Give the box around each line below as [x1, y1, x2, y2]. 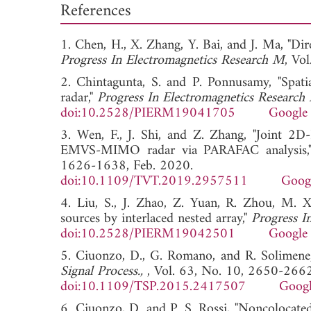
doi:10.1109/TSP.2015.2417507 [60, 274, 246, 299]
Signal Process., [60, 259, 147, 284]
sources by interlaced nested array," [60, 206, 251, 231]
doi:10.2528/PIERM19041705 [60, 101, 235, 126]
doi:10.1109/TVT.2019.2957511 [60, 169, 248, 194]
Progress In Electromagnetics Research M [60, 48, 285, 73]
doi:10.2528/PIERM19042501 [60, 221, 235, 246]
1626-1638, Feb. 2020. [60, 153, 193, 178]
